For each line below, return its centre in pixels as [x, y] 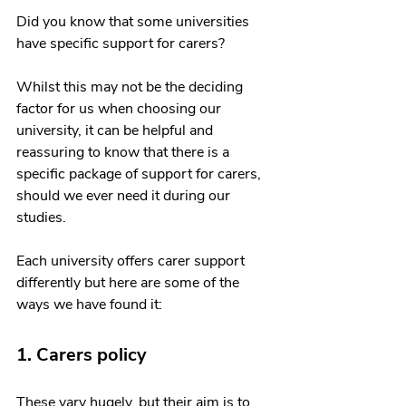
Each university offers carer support [132, 261]
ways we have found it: [89, 304]
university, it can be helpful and [116, 130]
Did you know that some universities [135, 21]
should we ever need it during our [125, 195]
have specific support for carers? [122, 43]
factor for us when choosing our [121, 108]
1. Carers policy [82, 354]
